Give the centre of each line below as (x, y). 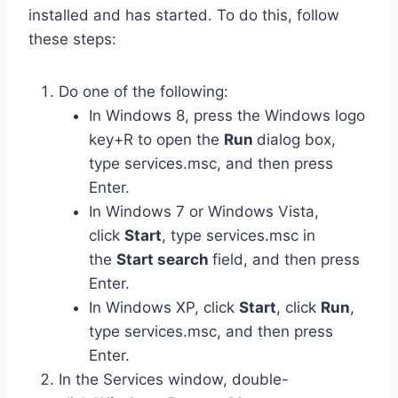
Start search (164, 260)
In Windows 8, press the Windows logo (227, 116)
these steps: (72, 40)
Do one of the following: (143, 92)
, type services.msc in (239, 236)
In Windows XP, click (164, 308)
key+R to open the (156, 140)
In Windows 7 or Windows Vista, (204, 212)
